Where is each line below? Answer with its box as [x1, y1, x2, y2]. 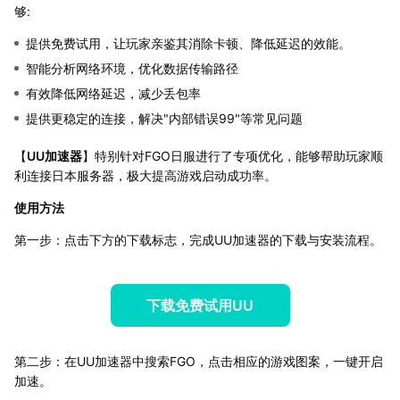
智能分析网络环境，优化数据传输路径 [26, 60, 238, 76]
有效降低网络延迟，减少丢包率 [26, 85, 201, 101]
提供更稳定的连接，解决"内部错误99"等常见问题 [26, 110, 303, 126]
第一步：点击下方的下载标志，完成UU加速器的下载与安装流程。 [14, 231, 382, 247]
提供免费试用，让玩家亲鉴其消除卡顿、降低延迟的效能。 [26, 35, 351, 51]
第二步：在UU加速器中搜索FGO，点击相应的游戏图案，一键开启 [14, 353, 383, 369]
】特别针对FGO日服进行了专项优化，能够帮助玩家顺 [82, 147, 383, 163]
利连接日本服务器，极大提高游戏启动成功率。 [14, 167, 277, 183]
